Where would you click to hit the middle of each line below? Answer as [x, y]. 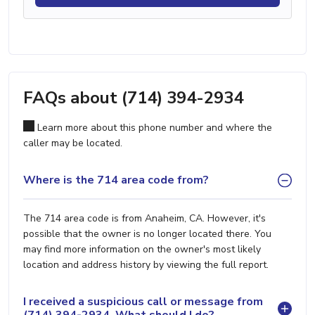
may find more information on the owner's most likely [142, 249]
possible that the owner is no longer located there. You [147, 233]
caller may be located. [73, 143]
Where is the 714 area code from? [116, 180]
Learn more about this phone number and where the [153, 127]
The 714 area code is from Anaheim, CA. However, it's [144, 218]
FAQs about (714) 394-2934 [133, 97]
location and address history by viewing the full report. [146, 264]
